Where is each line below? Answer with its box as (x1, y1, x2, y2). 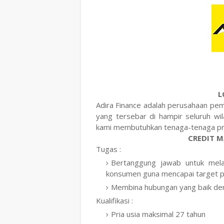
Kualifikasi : (96, 195, 133, 205)
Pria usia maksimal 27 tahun (111, 209, 205, 219)
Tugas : (96, 144, 121, 154)
